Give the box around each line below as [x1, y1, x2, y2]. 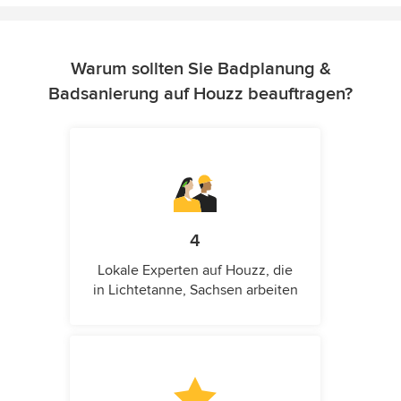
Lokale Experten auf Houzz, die [98, 261, 293, 279]
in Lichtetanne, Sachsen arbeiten [92, 281, 298, 299]
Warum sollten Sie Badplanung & [70, 58, 331, 80]
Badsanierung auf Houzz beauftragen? [48, 83, 353, 105]
